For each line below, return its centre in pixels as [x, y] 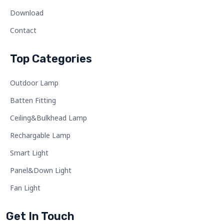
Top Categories [51, 59]
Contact [23, 30]
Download [27, 13]
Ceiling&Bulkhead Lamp [48, 118]
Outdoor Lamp [34, 83]
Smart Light [29, 153]
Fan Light [25, 188]
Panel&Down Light [41, 170]
